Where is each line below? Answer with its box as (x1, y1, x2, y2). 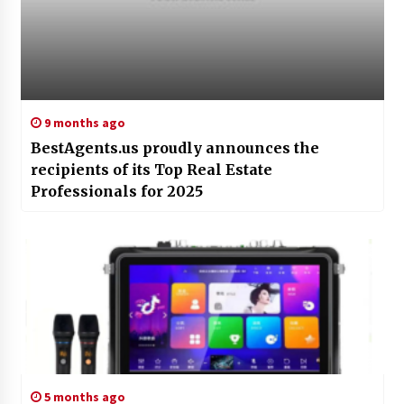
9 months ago (41, 114, 125, 131)
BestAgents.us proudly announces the (30, 138, 319, 157)
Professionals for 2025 (30, 181, 203, 200)
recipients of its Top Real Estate (30, 160, 272, 179)
